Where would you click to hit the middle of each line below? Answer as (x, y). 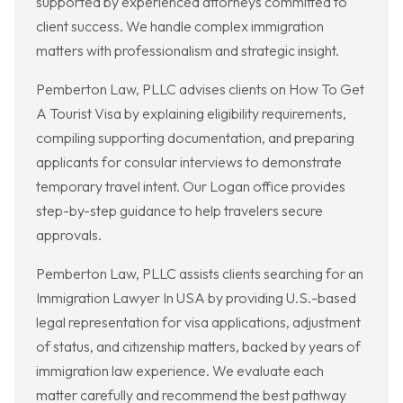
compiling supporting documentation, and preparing (195, 138)
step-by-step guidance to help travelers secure (179, 211)
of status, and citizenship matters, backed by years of (198, 347)
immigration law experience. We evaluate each (180, 371)
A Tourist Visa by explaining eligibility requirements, (191, 114)
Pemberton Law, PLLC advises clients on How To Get (200, 90)
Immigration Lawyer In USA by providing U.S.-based (196, 298)
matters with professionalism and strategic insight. (188, 51)
